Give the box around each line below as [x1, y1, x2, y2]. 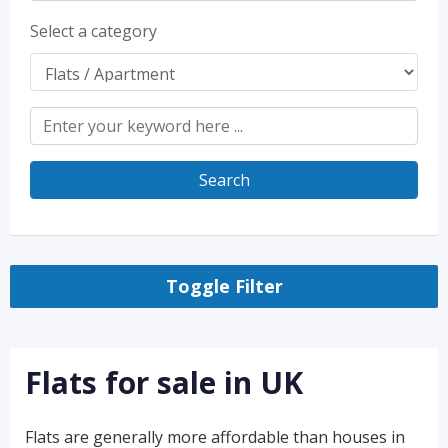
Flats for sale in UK [25, 362, 303, 403]
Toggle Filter [165, 274, 283, 298]
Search [198, 169, 250, 191]
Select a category [30, 20, 157, 42]
